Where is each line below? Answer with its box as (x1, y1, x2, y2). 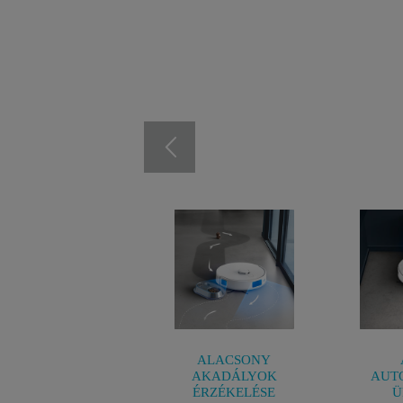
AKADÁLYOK (191, 369, 277, 383)
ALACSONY (197, 353, 272, 367)
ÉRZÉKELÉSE (193, 385, 276, 399)
